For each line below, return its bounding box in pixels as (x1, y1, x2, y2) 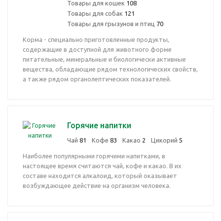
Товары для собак (67, 10, 124, 17)
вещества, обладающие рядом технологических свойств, (23, 66, 198, 73)
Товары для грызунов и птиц (67, 20, 156, 27)
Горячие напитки (67, 121, 131, 130)
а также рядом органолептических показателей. (23, 75, 171, 82)
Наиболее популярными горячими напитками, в (23, 152, 165, 159)
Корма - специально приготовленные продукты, (23, 36, 169, 43)
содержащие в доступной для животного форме (23, 46, 172, 53)
